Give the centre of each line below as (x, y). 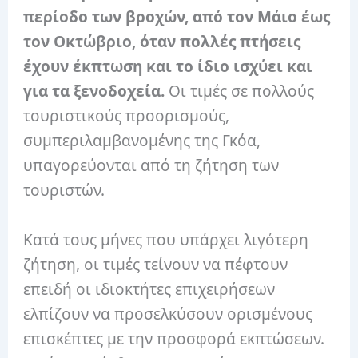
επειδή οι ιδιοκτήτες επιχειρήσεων (149, 289)
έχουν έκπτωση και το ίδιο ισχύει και (168, 67)
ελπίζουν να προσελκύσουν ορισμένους (168, 314)
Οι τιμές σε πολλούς (240, 91)
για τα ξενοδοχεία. (94, 91)
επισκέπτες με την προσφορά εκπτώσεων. (174, 338)
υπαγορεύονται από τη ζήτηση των (151, 166)
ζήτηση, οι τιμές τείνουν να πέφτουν (156, 264)
